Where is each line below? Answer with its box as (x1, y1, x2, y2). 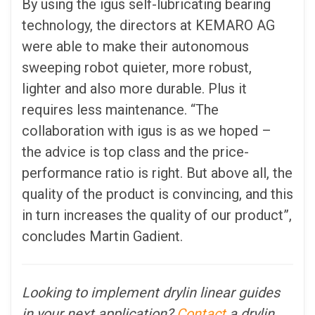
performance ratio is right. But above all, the (22, 165, 292, 182)
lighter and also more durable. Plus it (22, 80, 247, 98)
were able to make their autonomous (22, 38, 249, 56)
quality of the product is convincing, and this (22, 186, 293, 203)
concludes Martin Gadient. (22, 228, 183, 245)
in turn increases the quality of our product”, (22, 207, 292, 224)
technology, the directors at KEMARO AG (22, 17, 275, 34)
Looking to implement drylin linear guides (22, 284, 280, 302)
